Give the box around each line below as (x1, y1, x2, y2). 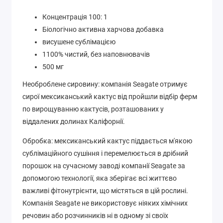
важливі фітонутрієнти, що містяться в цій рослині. (22, 186, 188, 195)
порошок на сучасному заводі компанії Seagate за (22, 161, 185, 170)
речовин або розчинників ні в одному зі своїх (22, 211, 168, 220)
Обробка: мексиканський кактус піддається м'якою (22, 136, 192, 145)
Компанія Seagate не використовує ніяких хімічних (22, 199, 188, 207)
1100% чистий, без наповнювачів (42, 50, 150, 59)
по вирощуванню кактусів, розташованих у (22, 105, 164, 113)
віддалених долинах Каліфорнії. (22, 117, 125, 126)
